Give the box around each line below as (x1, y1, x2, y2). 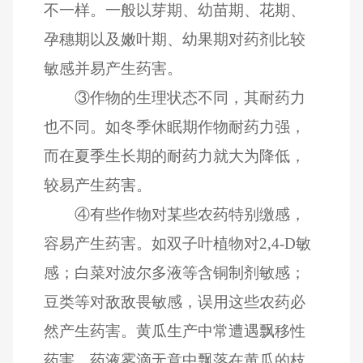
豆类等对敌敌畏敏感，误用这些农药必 (44, 293, 306, 310)
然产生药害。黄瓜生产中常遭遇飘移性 (44, 322, 306, 340)
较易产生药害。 (44, 176, 152, 194)
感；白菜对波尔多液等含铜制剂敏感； (44, 263, 306, 281)
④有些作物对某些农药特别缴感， (74, 205, 305, 223)
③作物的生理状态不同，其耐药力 (74, 88, 305, 106)
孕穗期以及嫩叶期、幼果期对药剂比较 (44, 30, 306, 48)
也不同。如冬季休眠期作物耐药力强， (44, 117, 306, 135)
